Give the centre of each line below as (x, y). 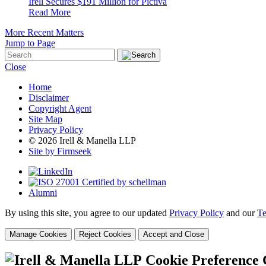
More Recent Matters (44, 32)
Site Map (45, 119)
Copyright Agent (60, 108)
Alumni (43, 192)
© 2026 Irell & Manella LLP (82, 140)
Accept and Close (174, 234)
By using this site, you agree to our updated (87, 213)
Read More (50, 12)
